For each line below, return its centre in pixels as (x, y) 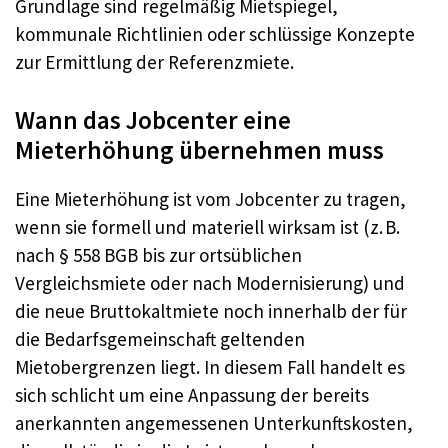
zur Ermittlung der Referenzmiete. (154, 62)
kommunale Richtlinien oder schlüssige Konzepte (215, 34)
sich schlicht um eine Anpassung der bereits (192, 394)
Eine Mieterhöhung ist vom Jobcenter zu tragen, (210, 198)
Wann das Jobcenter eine (153, 119)
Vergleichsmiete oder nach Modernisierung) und (210, 282)
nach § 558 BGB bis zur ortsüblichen (158, 254)
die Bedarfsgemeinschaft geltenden (160, 338)
